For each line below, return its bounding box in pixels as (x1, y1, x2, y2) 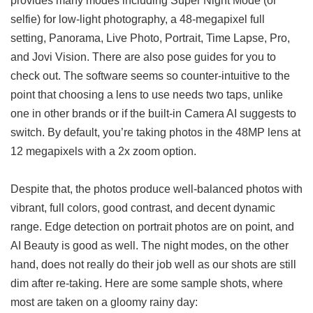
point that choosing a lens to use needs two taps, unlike (10, 87, 283, 101)
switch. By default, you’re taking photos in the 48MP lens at (10, 125, 300, 138)
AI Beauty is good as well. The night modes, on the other (10, 238, 289, 252)
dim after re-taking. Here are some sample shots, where (10, 276, 283, 289)
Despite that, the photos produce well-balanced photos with (10, 182, 303, 195)
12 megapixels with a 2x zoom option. (10, 144, 196, 157)
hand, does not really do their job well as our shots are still (10, 257, 296, 270)
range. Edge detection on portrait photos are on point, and (10, 219, 294, 233)
